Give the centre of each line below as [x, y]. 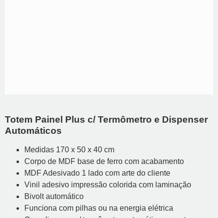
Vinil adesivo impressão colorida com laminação [108, 185]
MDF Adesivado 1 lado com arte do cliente [97, 173]
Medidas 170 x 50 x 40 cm [69, 150]
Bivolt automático [54, 196]
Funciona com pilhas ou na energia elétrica [99, 208]
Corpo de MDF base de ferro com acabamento [104, 161]
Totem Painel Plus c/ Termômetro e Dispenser [106, 119]
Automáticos [33, 131]
